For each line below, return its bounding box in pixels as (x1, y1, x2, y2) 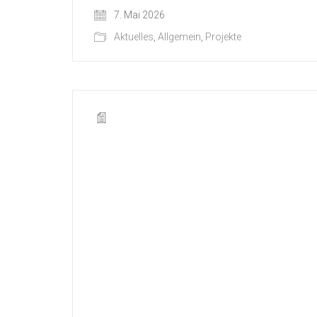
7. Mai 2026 (112, 8, 165, 21)
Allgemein (158, 30, 201, 42)
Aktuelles (114, 30, 154, 42)
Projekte (205, 30, 241, 42)
